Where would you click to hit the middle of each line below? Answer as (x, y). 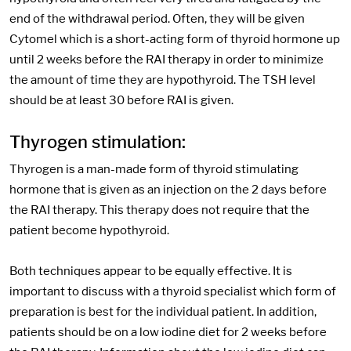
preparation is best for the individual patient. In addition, (163, 312)
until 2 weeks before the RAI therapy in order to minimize (166, 59)
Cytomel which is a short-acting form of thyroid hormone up (175, 39)
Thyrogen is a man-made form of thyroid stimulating (154, 169)
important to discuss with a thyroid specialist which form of (173, 292)
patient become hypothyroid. (89, 230)
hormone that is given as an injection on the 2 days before (168, 189)
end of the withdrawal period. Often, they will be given (157, 18)
